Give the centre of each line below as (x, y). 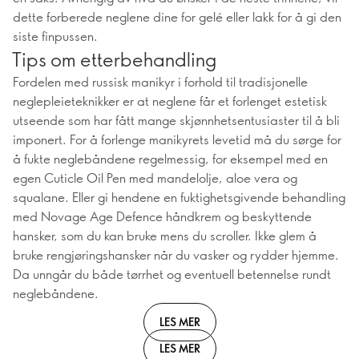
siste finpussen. (55, 36)
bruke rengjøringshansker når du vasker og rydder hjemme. (176, 254)
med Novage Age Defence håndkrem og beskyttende (162, 216)
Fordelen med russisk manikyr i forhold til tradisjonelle (160, 81)
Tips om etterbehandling (114, 58)
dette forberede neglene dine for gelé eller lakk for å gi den (177, 16)
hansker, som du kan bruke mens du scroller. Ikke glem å (165, 235)
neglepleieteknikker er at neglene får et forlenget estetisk (170, 101)
